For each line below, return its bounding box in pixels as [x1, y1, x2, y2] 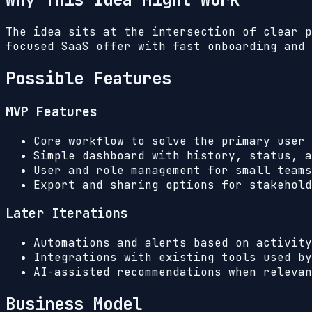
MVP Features [6, 102, 97, 120]
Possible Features [6, 68, 171, 90]
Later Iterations [6, 205, 128, 223]
